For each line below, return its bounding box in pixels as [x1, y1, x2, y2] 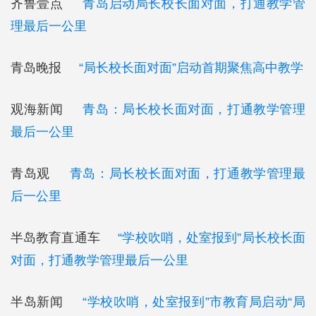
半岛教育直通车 [11, 231, 119, 245]
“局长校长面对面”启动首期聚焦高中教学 [79, 61, 303, 75]
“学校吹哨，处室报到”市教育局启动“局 [78, 295, 306, 309]
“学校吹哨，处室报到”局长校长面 [118, 231, 306, 245]
